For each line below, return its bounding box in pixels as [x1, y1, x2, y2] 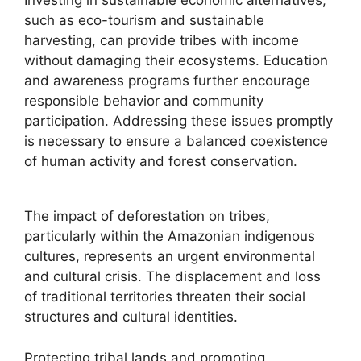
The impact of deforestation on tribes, [24, 208, 270, 224]
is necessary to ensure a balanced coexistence [24, 133, 328, 149]
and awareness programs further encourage [24, 73, 310, 89]
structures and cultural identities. [24, 309, 238, 325]
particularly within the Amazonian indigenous [24, 228, 315, 244]
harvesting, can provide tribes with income [24, 32, 299, 48]
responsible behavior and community [24, 93, 263, 109]
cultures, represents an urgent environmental [24, 248, 315, 264]
